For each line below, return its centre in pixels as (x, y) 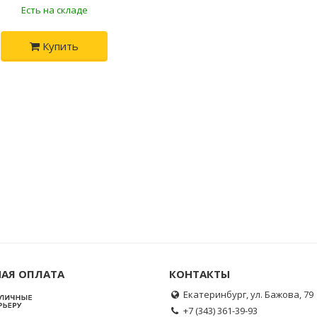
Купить (59, 46)
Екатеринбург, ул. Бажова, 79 (247, 294)
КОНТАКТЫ (200, 273)
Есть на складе (54, 10)
